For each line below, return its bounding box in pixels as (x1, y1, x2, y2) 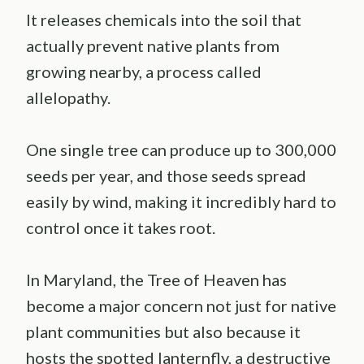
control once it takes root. (26, 217, 215, 237)
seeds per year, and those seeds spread (26, 165, 306, 185)
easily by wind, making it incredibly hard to (26, 191, 336, 211)
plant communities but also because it (26, 321, 301, 341)
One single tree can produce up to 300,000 (26, 139, 336, 159)
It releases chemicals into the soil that (26, 9, 301, 29)
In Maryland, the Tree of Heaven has (26, 269, 287, 289)
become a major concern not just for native (26, 295, 336, 315)
